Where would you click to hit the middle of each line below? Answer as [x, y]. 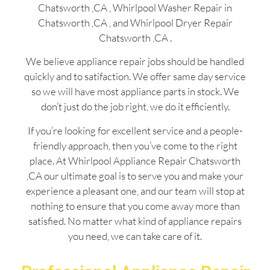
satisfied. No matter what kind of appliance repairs [135, 221]
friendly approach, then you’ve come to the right [135, 145]
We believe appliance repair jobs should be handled [135, 61]
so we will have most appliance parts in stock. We [135, 92]
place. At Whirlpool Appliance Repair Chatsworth [135, 160]
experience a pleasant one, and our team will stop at [135, 190]
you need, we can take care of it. [135, 236]
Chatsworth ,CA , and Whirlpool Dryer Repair [135, 22]
